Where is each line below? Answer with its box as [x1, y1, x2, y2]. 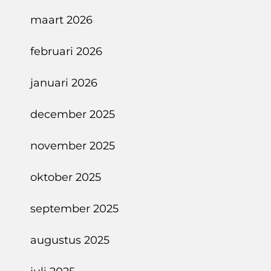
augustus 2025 [30, 233, 109, 247]
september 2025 [30, 202, 119, 215]
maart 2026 [30, 13, 93, 27]
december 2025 [30, 108, 115, 121]
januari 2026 [30, 76, 97, 90]
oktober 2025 [30, 171, 101, 184]
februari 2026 [30, 45, 102, 58]
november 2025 [30, 139, 115, 152]
